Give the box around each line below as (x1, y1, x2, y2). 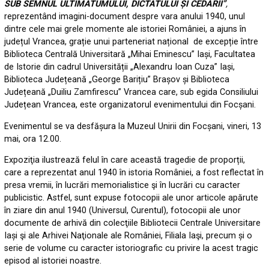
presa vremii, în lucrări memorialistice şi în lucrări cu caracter (4, 180, 241, 191)
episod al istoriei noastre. (4, 256, 102, 267)
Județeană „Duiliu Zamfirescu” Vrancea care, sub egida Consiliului (4, 87, 259, 98)
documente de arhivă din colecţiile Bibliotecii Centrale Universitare (4, 218, 261, 229)
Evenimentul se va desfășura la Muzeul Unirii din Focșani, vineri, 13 (4, 121, 262, 131)
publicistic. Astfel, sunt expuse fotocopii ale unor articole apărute (4, 193, 259, 204)
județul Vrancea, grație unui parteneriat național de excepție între (4, 37, 259, 47)
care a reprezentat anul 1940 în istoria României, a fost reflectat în (4, 168, 264, 178)
